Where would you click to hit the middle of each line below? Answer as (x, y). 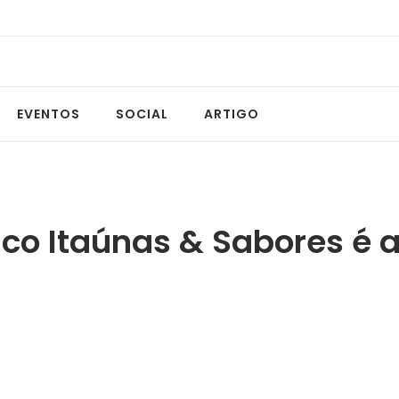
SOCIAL (142, 114)
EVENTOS (49, 114)
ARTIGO (232, 114)
